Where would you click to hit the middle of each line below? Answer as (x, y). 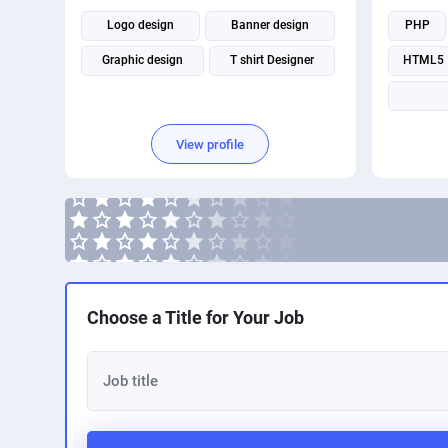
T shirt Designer (272, 60)
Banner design (270, 25)
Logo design (140, 25)
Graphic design (142, 60)
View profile (210, 144)
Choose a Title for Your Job (195, 317)
